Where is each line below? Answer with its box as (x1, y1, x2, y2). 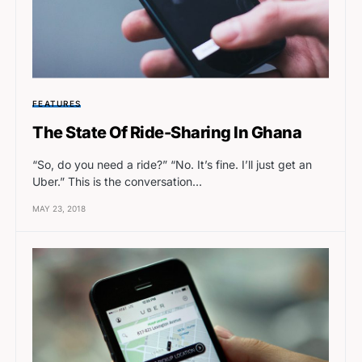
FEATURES (32, 98, 81, 108)
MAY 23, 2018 (32, 203, 86, 213)
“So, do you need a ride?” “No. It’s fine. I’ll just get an (32, 157, 312, 171)
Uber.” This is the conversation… (32, 174, 202, 188)
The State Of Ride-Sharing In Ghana (32, 122, 301, 142)
